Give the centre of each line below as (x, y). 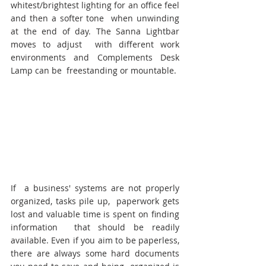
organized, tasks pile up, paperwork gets (95, 201)
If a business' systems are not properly (95, 188)
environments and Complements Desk (95, 57)
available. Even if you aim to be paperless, (95, 240)
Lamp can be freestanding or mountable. (94, 70)
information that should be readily (95, 227)
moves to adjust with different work (95, 44)
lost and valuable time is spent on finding (95, 214)
